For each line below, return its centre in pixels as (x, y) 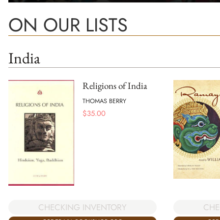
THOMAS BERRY (104, 101)
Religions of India (115, 86)
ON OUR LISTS (68, 25)
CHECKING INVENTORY (82, 207)
